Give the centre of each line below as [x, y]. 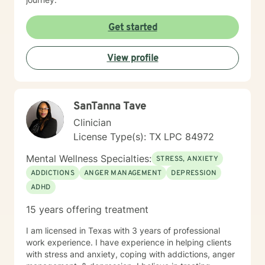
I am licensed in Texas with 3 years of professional [123, 230]
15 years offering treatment [87, 209]
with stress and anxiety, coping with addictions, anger [130, 254]
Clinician [92, 122]
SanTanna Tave [110, 107]
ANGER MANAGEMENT [123, 173]
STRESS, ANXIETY [187, 159]
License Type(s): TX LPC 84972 [144, 137]
